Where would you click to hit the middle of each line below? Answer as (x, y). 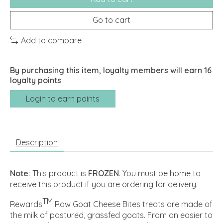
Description (37, 142)
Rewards (26, 204)
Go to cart (111, 20)
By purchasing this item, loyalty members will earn (107, 70)
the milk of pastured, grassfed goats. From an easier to (111, 215)
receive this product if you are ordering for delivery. (104, 184)
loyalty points (36, 80)
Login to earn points (63, 98)
